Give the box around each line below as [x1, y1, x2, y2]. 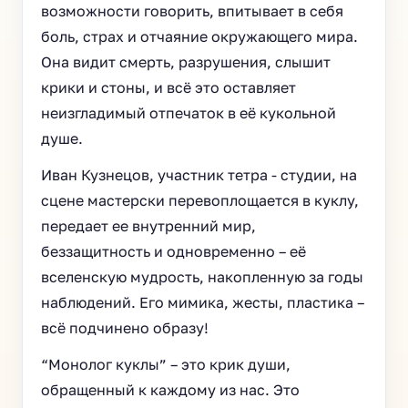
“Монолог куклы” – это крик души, [41, 355, 291, 373]
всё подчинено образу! [41, 319, 209, 337]
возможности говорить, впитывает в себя [41, 2, 343, 20]
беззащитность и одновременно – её [41, 242, 306, 260]
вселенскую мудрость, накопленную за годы [41, 268, 363, 286]
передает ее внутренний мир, [41, 217, 256, 235]
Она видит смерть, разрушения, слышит [41, 53, 331, 71]
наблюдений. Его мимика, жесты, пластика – [41, 293, 364, 311]
